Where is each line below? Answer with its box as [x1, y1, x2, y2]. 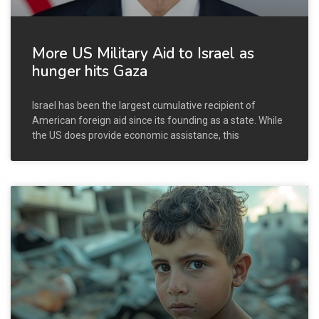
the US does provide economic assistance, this [32, 129, 239, 141]
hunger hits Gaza [32, 61, 147, 81]
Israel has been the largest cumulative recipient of [32, 99, 256, 111]
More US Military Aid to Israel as [32, 43, 254, 63]
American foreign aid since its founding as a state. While [32, 114, 283, 126]
